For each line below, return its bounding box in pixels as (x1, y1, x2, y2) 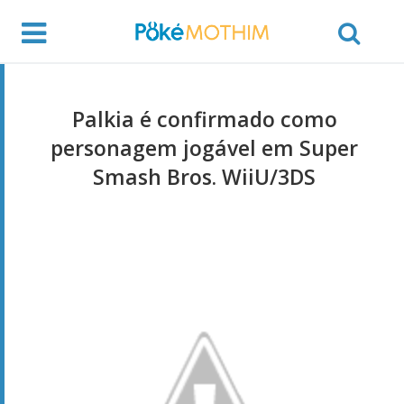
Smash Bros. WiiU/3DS (93, 161, 316, 191)
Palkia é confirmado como (71, 104, 337, 133)
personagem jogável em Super (50, 133, 358, 162)
